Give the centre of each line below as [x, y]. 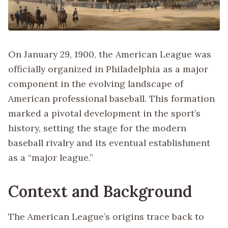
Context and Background [100, 191]
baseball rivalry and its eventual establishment [109, 143]
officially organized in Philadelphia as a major [108, 69]
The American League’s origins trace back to [106, 217]
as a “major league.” [51, 158]
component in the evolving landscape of [96, 84]
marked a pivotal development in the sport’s [104, 113]
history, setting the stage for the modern [97, 128]
